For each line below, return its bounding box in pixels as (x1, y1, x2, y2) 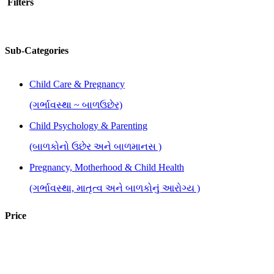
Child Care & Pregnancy (29, 78, 125, 89)
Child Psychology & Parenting (29, 120, 147, 131)
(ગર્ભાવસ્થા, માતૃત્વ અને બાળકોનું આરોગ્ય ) (29, 182, 200, 193)
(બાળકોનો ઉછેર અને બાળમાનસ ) (29, 141, 161, 152)
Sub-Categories (5, 45, 68, 56)
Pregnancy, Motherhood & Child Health (29, 161, 184, 172)
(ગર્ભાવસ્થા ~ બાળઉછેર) (29, 99, 122, 110)
